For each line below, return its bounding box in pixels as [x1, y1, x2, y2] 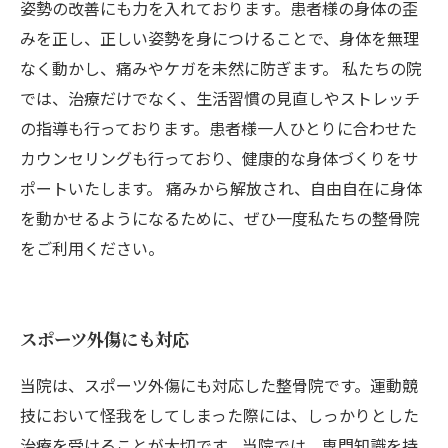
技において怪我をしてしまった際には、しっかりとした [20, 403, 419, 427]
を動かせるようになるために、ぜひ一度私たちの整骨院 [20, 206, 420, 230]
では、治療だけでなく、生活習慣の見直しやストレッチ [20, 86, 420, 110]
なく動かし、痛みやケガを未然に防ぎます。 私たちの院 [20, 56, 422, 80]
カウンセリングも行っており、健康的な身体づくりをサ [20, 146, 418, 170]
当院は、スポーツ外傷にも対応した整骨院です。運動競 [20, 373, 418, 397]
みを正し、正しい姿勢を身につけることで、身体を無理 [20, 26, 419, 50]
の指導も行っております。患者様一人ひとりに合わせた [20, 116, 417, 140]
